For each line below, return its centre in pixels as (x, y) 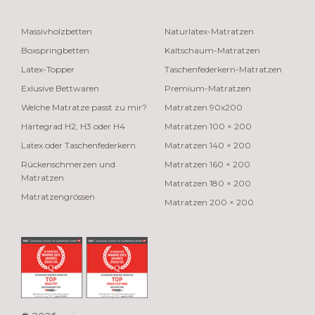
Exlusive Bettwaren (60, 88)
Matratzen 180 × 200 (208, 183)
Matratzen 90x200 (204, 107)
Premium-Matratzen (208, 88)
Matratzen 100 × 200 (208, 126)
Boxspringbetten (55, 50)
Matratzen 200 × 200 (209, 202)
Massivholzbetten (57, 31)
